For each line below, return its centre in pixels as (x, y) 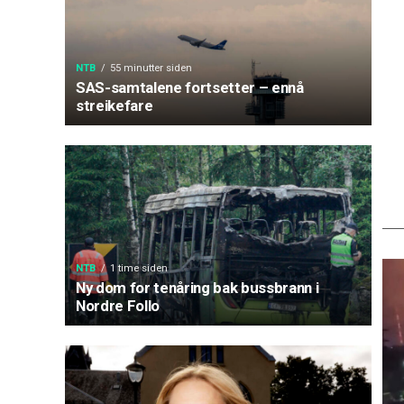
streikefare (115, 106)
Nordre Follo (118, 306)
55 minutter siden (151, 68)
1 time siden (138, 268)
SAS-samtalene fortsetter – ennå (190, 87)
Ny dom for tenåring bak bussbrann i (197, 288)
